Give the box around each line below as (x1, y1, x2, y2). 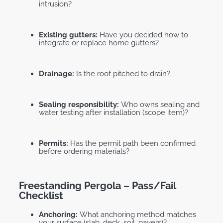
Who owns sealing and (121, 100, 200, 110)
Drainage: (39, 69, 76, 79)
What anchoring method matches (80, 210, 196, 220)
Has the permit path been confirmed (70, 139, 196, 148)
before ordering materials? (39, 147, 129, 156)
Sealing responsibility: (39, 100, 121, 110)
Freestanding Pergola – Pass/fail (19, 180, 176, 192)
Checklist (19, 190, 63, 202)
